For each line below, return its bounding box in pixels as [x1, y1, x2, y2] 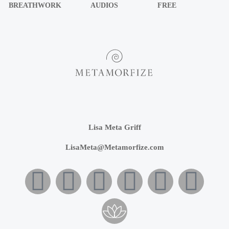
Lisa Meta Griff [88, 123, 141, 132]
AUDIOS [90, 2, 118, 10]
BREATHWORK [9, 2, 62, 10]
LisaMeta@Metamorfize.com [65, 143, 164, 152]
